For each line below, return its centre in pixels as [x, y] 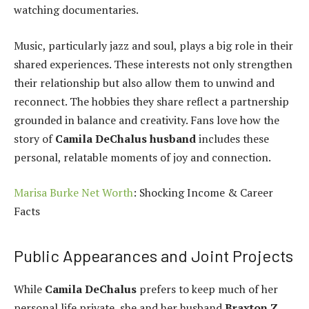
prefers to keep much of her [207, 289]
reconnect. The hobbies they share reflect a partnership [151, 101]
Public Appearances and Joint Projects [153, 255]
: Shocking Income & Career [203, 193]
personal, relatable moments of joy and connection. [142, 157]
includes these [232, 138]
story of [34, 138]
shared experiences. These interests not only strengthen [153, 64]
